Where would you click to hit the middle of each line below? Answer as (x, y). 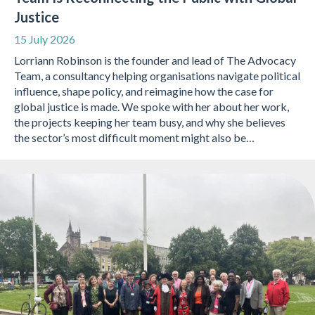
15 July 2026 (45, 39)
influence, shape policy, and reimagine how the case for (144, 91)
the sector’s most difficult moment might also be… (134, 138)
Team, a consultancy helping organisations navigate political (157, 76)
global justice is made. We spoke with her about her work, (152, 107)
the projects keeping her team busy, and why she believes (150, 122)
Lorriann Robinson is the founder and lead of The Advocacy (155, 60)
